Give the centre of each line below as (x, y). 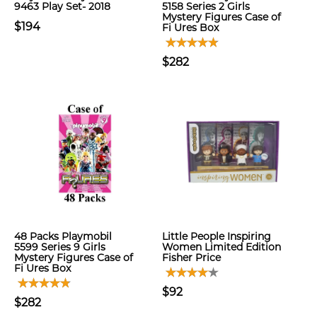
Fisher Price (191, 258)
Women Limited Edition (221, 247)
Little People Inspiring (217, 236)
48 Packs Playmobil (63, 236)
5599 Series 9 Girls (60, 247)
